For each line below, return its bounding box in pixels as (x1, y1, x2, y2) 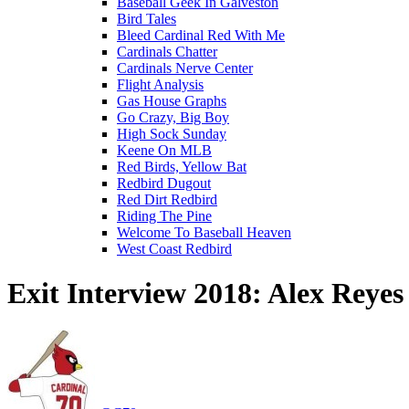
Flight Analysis (117, 77, 204, 92)
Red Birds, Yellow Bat (117, 159, 246, 174)
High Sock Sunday (117, 126, 226, 142)
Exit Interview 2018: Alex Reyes (7, 277, 404, 310)
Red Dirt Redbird (117, 192, 217, 207)
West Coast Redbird (117, 241, 232, 257)
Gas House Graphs (117, 93, 226, 109)
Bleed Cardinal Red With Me (117, 27, 285, 43)
